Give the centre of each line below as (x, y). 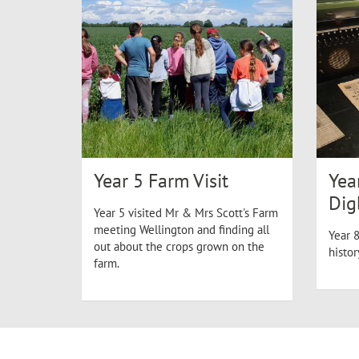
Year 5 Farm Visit (161, 181)
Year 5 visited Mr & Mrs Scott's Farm (186, 213)
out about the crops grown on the (179, 246)
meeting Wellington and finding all (182, 230)
